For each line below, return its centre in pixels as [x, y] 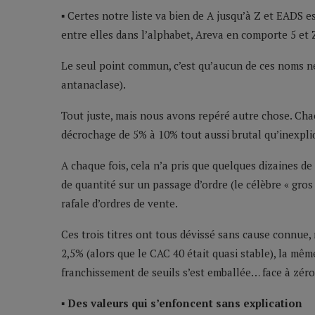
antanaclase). [94, 85]
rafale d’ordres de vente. [120, 204]
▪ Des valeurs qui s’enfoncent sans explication [182, 303]
